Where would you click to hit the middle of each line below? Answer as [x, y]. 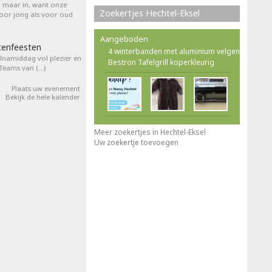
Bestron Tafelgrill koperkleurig [161, 62]
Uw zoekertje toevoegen [136, 142]
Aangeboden [124, 39]
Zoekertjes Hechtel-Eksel [150, 13]
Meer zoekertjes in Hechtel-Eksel [150, 132]
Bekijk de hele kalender [43, 97]
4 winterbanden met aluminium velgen [174, 51]
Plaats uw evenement [46, 88]
